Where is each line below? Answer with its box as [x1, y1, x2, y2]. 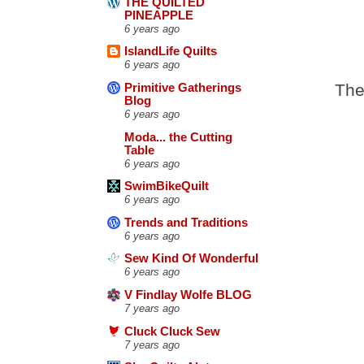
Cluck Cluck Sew [124, 324, 220, 338]
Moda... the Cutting [124, 130, 232, 144]
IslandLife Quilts [124, 45, 217, 58]
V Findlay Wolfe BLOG [124, 288, 252, 302]
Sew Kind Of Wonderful [124, 252, 258, 266]
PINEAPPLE [124, 8, 193, 22]
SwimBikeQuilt [124, 180, 209, 193]
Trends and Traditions [124, 215, 248, 229]
